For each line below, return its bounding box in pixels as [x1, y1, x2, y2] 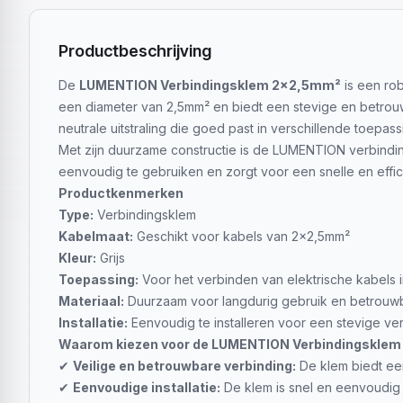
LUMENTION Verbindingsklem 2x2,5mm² [79, 77, 341, 93]
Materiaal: [58, 293, 124, 309]
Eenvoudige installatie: [73, 380, 220, 395]
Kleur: [58, 250, 96, 265]
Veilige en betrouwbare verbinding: [73, 358, 296, 373]
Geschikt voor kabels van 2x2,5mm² [133, 228, 350, 244]
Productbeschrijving [58, 41, 211, 60]
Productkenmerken [58, 185, 184, 201]
